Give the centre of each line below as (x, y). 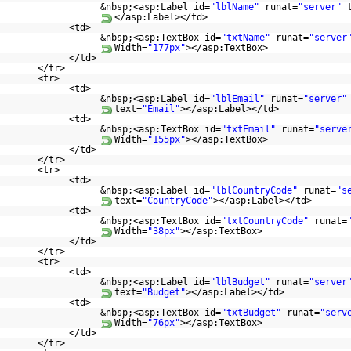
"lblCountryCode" (253, 190)
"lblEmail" (237, 99)
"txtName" (245, 38)
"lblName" (234, 7)
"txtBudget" (251, 313)
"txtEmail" (248, 129)
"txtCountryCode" (264, 221)
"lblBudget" (240, 282)
